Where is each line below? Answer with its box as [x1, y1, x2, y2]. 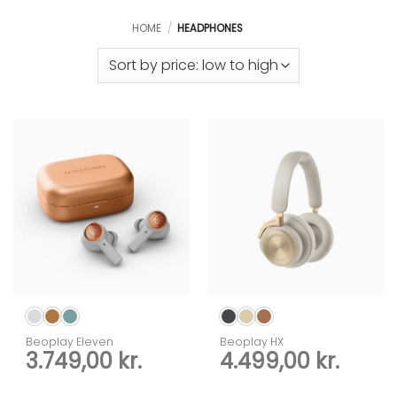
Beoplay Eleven [26, 333, 114, 349]
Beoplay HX [220, 333, 284, 349]
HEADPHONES [174, 20, 243, 35]
